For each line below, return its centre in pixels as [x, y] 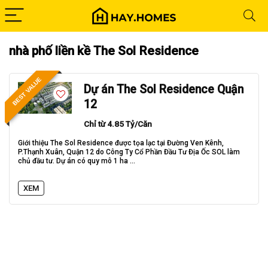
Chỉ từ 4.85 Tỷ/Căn [118, 124]
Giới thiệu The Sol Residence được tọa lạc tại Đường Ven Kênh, [121, 143]
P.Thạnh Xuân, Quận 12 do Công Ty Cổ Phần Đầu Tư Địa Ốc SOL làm [129, 152]
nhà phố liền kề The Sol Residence [104, 51]
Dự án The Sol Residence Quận [164, 89]
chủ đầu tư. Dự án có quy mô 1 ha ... [77, 161]
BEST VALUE [27, 91]
